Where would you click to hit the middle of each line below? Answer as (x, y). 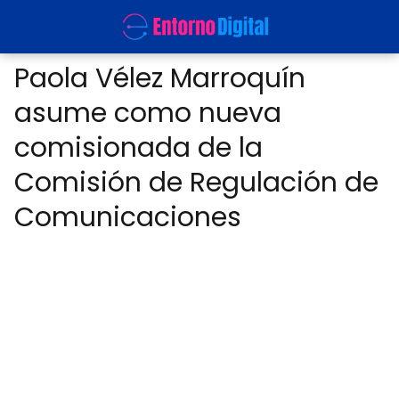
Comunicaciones (128, 217)
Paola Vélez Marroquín (160, 78)
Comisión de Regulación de (196, 183)
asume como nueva (148, 113)
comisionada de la (138, 148)
